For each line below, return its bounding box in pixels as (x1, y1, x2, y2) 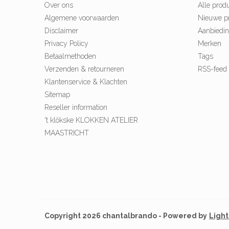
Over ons (44, 1, 73, 10)
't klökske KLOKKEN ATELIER (44, 116, 138, 125)
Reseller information (44, 103, 107, 112)
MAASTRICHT (44, 129, 89, 138)
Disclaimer (44, 27, 78, 35)
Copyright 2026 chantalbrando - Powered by (44, 212, 207, 220)
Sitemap (44, 90, 70, 99)
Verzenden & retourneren (44, 65, 124, 74)
